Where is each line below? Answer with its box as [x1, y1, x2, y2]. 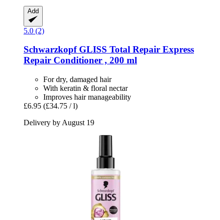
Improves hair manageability [43, 93, 131, 102]
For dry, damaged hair [43, 75, 111, 84]
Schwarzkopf [24, 44, 77, 55]
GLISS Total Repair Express [77, 44, 194, 55]
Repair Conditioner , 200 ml [24, 55, 137, 66]
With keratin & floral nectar [43, 84, 128, 93]
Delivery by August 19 [24, 118, 94, 127]
